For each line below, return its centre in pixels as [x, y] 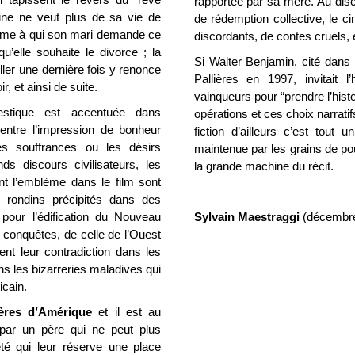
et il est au [127, 312]
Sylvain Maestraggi [246, 217]
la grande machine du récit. [263, 166]
